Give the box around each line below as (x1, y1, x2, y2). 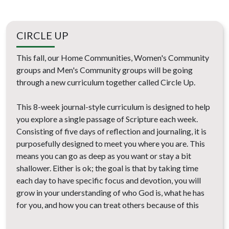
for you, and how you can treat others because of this (16, 200, 199, 210)
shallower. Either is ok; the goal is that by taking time (16, 163, 198, 173)
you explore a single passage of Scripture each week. (16, 114, 198, 124)
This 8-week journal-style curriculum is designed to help (16, 102, 210, 112)
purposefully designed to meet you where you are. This (16, 139, 205, 149)
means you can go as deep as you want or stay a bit (16, 151, 191, 161)
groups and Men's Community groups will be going (16, 65, 193, 75)
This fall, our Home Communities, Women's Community (16, 53, 209, 63)
